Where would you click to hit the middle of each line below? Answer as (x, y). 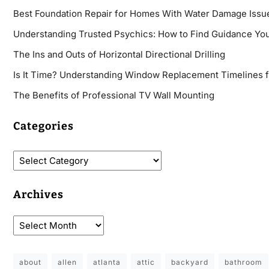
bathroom (243, 262)
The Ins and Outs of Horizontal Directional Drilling (119, 55)
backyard (189, 262)
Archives (38, 195)
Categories (43, 126)
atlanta (107, 262)
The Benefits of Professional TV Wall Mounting (113, 95)
